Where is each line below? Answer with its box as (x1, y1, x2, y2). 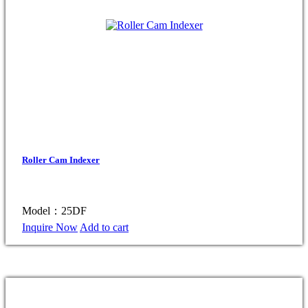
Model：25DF (22, 204, 87, 217)
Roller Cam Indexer (22, 155, 100, 166)
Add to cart (80, 221, 129, 233)
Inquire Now (22, 221, 78, 233)
